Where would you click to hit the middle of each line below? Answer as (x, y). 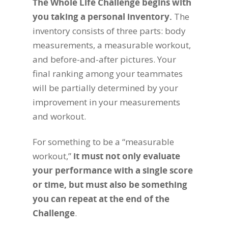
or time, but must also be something (110, 184)
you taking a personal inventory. (102, 17)
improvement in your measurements (106, 102)
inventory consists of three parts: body (109, 31)
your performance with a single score (113, 170)
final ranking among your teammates (108, 74)
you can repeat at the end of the (101, 198)
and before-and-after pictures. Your (104, 59)
